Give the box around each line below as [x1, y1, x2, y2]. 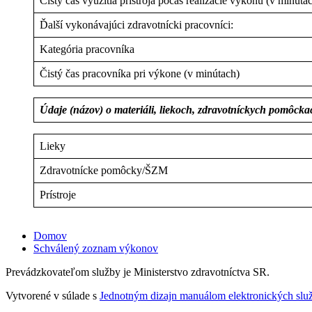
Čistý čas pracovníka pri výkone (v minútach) [40, 67, 240, 79]
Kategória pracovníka [40, 42, 134, 55]
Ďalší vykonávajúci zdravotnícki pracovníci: [40, 18, 233, 31]
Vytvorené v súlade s [6, 290, 100, 302]
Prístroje [40, 188, 76, 201]
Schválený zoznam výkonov [33, 242, 158, 254]
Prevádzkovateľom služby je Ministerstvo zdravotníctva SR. [6, 266, 270, 278]
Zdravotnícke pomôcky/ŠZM [40, 164, 168, 176]
